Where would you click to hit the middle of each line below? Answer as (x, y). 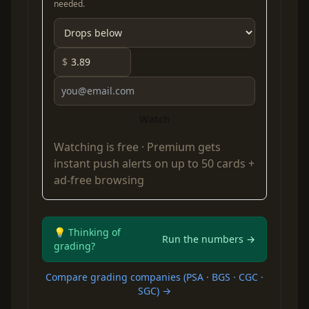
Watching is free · (100, 147)
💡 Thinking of (87, 232)
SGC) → (154, 291)
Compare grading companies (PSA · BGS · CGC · (154, 277)
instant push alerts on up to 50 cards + (154, 163)
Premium (171, 147)
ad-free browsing (99, 180)
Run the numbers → (209, 239)
